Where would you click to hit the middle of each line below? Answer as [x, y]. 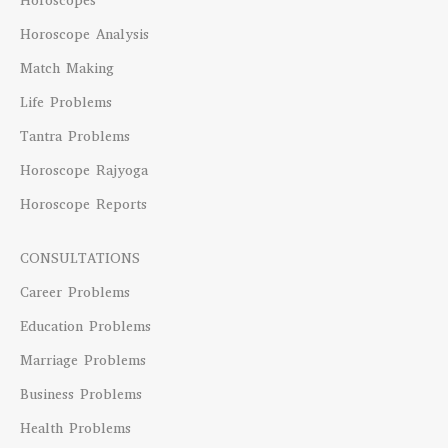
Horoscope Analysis [85, 35]
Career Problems [75, 293]
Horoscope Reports [84, 205]
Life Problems [66, 103]
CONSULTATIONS [80, 259]
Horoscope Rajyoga [84, 171]
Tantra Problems [75, 137]
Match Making [67, 69]
